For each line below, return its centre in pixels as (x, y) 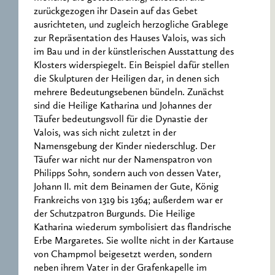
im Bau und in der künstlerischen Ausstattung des (134, 52)
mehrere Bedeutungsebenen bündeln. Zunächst (129, 92)
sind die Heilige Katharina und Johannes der (123, 106)
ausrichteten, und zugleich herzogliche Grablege (131, 25)
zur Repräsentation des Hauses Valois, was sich (130, 38)
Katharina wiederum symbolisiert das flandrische (133, 227)
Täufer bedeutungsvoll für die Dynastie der (121, 119)
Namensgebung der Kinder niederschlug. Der (125, 146)
